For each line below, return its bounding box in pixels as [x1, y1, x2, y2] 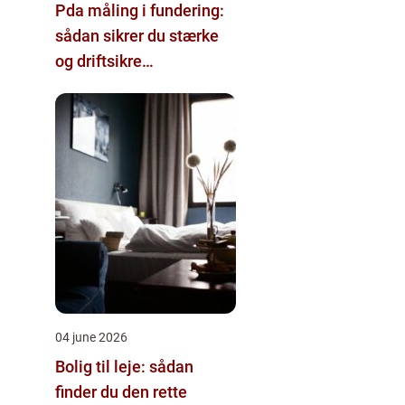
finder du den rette [55, 381, 187, 401]
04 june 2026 [55, 329, 127, 344]
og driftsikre [55, 51, 142, 71]
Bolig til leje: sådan [55, 356, 193, 376]
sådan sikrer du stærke [55, 25, 219, 45]
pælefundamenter [55, 76, 185, 96]
